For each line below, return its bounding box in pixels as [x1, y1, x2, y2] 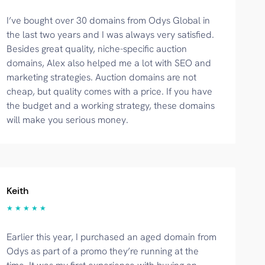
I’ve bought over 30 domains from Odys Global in [7, 14, 211, 27]
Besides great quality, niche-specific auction [7, 43, 188, 55]
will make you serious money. [7, 114, 129, 126]
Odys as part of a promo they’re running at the [7, 245, 199, 257]
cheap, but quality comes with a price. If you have [7, 85, 213, 98]
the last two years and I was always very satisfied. [7, 28, 215, 41]
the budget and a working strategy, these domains [7, 99, 215, 112]
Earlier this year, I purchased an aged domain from [7, 231, 217, 243]
